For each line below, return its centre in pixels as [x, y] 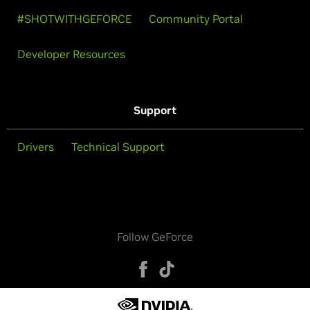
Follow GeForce [155, 236]
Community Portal [196, 18]
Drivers [36, 146]
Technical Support [118, 146]
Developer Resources [71, 54]
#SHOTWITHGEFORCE [74, 18]
